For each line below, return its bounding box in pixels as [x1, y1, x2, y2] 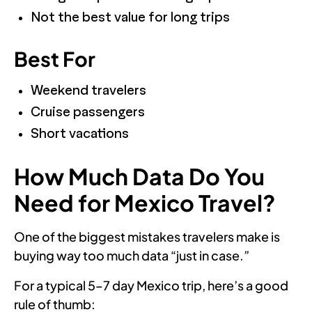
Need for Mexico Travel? [14, 188, 276, 217]
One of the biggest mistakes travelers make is [14, 228, 280, 244]
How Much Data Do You [14, 162, 265, 190]
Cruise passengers [31, 104, 145, 120]
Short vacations [31, 126, 129, 141]
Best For [14, 45, 95, 71]
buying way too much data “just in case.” [14, 247, 249, 263]
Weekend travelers [31, 83, 146, 98]
